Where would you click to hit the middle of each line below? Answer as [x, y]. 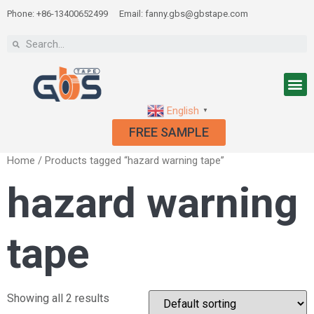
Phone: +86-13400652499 [57, 14]
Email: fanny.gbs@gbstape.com [184, 14]
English [183, 110]
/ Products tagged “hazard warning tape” [130, 160]
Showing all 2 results [58, 299]
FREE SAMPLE [169, 132]
